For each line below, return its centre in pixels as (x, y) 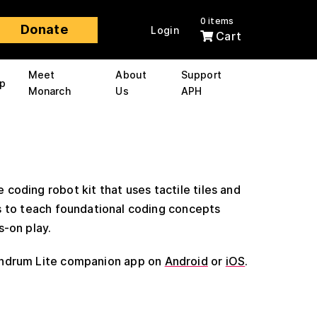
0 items (217, 21)
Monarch (49, 91)
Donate (45, 29)
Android (186, 261)
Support (201, 75)
